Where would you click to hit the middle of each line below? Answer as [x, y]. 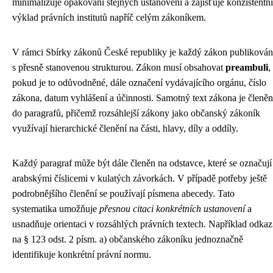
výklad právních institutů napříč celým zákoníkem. [109, 17]
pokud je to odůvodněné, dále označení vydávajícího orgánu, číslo [139, 83]
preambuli [247, 67]
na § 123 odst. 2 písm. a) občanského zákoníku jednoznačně [128, 239]
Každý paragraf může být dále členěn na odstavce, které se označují [142, 163]
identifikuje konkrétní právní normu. [82, 254]
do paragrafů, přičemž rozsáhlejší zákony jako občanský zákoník [136, 113]
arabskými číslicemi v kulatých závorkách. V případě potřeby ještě [140, 178]
